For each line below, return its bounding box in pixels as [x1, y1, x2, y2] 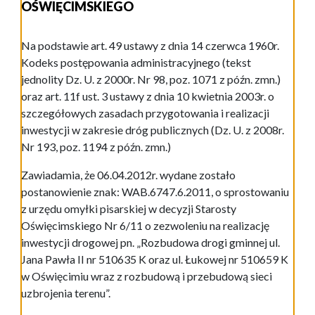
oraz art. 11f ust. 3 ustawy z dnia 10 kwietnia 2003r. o [21, 89, 274, 103]
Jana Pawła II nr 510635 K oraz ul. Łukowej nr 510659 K [21, 252, 288, 266]
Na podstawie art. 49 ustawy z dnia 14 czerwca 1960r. [21, 39, 279, 53]
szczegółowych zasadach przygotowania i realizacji [21, 106, 269, 120]
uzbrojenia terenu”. [21, 286, 110, 300]
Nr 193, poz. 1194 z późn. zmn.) [21, 140, 173, 154]
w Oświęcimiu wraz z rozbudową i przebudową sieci [21, 269, 272, 283]
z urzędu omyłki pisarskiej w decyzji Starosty [21, 202, 236, 216]
